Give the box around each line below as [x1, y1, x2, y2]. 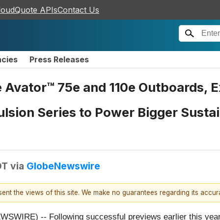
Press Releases [29, 55, 89, 64]
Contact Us [57, 5, 99, 15]
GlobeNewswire [27, 160, 100, 172]
